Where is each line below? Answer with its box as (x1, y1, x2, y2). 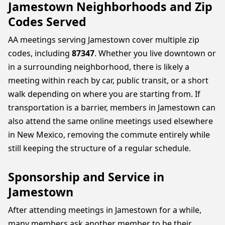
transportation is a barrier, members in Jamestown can (8, 102, 215, 113)
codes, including (8, 48, 72, 59)
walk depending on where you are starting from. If (8, 88, 200, 99)
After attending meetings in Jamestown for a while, (8, 204, 201, 215)
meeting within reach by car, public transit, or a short (8, 75, 208, 86)
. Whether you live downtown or (94, 48, 216, 59)
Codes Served (8, 14, 86, 30)
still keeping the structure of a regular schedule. (8, 143, 191, 154)
